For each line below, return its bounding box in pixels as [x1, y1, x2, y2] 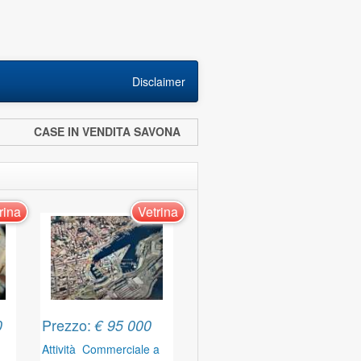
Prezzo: [42, 314, 96, 335]
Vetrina [137, 202, 178, 221]
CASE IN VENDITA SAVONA [34, 123, 193, 139]
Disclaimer [132, 73, 185, 89]
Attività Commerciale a [42, 341, 160, 357]
